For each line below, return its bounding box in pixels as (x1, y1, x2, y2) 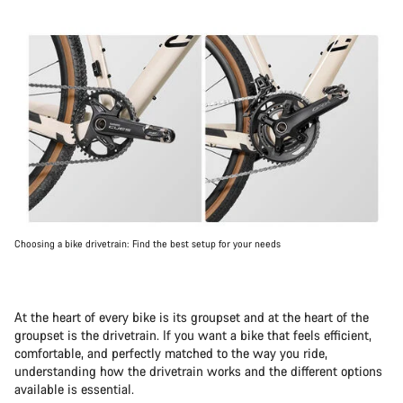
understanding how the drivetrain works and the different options (14, 363, 382, 381)
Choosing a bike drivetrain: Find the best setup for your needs (14, 237, 281, 251)
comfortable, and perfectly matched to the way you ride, (14, 345, 327, 363)
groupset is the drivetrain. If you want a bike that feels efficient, (14, 327, 372, 345)
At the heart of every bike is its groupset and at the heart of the (14, 309, 369, 327)
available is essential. (14, 381, 134, 399)
